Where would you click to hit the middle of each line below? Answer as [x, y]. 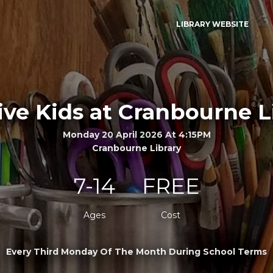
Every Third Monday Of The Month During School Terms [136, 251]
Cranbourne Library [136, 147]
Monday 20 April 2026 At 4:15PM [136, 134]
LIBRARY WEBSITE [212, 24]
